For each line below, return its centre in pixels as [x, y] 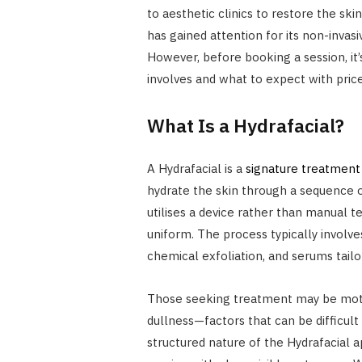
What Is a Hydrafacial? [245, 126]
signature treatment [303, 169]
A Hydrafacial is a [196, 169]
